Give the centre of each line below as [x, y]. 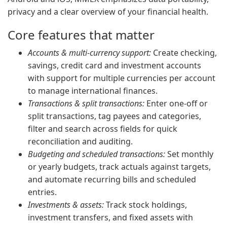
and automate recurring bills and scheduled [112, 179]
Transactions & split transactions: [86, 103]
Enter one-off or [176, 103]
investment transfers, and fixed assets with [110, 217]
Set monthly [189, 154]
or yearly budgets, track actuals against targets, [119, 167]
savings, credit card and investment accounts [115, 65]
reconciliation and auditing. [80, 141]
